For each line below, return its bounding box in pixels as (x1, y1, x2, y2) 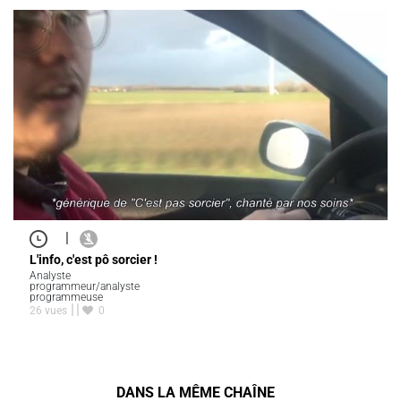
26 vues (30, 304, 67, 318)
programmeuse (30, 291, 103, 304)
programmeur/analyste (30, 280, 140, 294)
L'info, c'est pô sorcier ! (30, 252, 158, 268)
